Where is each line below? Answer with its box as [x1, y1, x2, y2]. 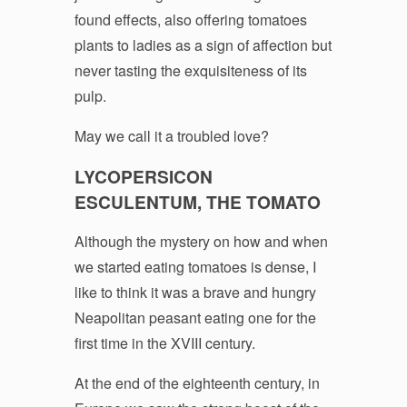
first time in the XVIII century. [74, 332, 255, 353]
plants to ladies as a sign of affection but [74, 34, 332, 55]
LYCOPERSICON [74, 163, 213, 189]
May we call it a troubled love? [74, 124, 269, 146]
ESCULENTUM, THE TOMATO [74, 188, 321, 214]
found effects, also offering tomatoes [74, 8, 307, 30]
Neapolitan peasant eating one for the [74, 306, 316, 328]
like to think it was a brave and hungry [74, 281, 316, 303]
